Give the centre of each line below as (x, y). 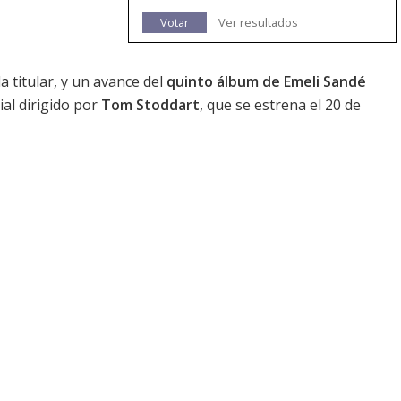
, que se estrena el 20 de (280, 105)
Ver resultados (258, 23)
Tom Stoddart (150, 105)
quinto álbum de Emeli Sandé (266, 82)
